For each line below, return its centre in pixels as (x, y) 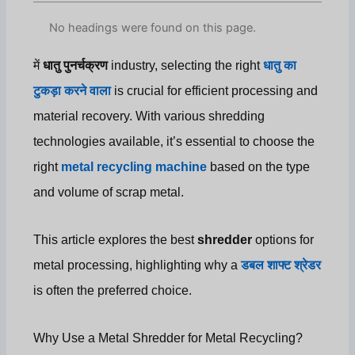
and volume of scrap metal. (109, 193)
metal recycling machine (134, 167)
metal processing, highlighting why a (137, 265)
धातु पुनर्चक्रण (76, 66)
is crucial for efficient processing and (215, 91)
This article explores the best (116, 240)
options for (283, 240)
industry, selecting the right (186, 66)
